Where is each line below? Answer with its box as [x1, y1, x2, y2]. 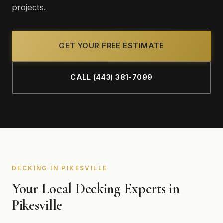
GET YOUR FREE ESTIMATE [59, 41, 164, 50]
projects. [12, 2, 46, 12]
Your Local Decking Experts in [12, 180, 180, 197]
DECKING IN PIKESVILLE [12, 164, 108, 172]
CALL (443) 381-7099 [70, 73, 153, 82]
